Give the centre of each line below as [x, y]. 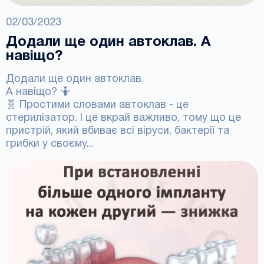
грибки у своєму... [50, 144]
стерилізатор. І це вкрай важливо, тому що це [123, 118]
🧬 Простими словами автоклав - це [97, 105]
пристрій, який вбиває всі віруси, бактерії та [118, 131]
